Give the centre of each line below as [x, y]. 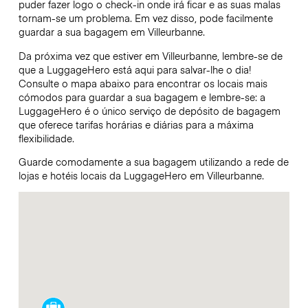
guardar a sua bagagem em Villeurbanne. [111, 32]
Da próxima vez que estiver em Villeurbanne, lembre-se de [150, 55]
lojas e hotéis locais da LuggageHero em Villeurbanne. [142, 175]
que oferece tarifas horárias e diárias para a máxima [136, 124]
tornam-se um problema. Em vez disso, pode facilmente [145, 18]
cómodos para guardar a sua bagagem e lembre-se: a [142, 97]
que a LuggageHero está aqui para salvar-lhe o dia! [134, 69]
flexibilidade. [47, 138]
